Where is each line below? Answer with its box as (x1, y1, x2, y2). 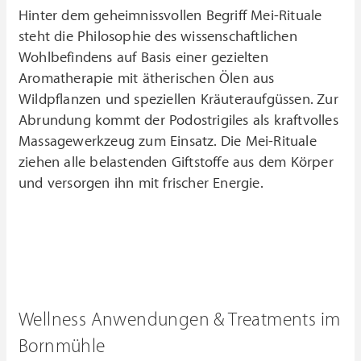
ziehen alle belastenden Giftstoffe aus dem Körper (19, 154, 334, 171)
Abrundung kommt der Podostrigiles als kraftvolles (19, 112, 338, 129)
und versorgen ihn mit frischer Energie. (19, 175, 263, 192)
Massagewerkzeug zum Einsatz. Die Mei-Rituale (19, 133, 317, 150)
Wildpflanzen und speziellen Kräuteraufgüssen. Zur (19, 91, 338, 108)
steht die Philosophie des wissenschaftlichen (19, 28, 297, 45)
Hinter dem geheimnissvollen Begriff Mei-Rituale (19, 7, 322, 24)
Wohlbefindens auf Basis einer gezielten (19, 49, 268, 66)
